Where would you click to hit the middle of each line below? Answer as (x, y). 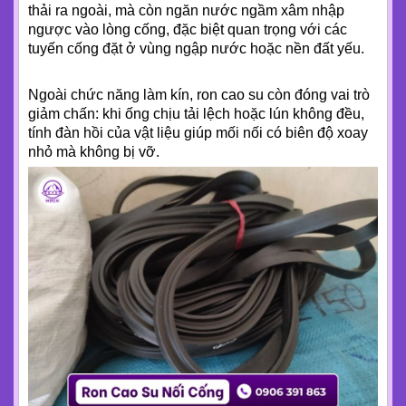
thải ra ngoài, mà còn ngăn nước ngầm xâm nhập (186, 11)
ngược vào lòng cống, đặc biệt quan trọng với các (188, 30)
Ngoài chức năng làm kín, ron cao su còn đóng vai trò (199, 95)
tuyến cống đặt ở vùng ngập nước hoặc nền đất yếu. (196, 49)
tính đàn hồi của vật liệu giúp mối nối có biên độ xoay (198, 133)
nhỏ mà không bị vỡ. (94, 152)
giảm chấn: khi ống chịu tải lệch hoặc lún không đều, (196, 114)
